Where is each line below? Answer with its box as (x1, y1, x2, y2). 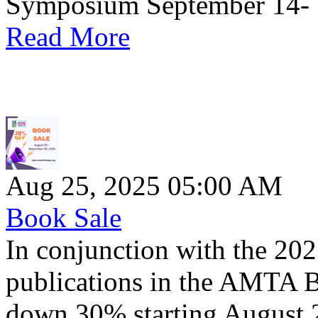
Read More (6, 21, 130, 53)
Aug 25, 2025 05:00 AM (6, 170, 283, 202)
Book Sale (6, 202, 121, 234)
